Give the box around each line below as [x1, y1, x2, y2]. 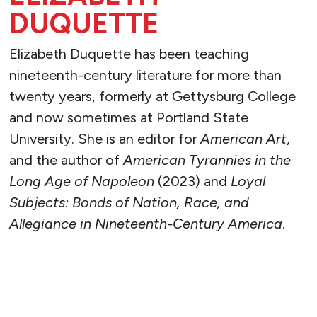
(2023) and [154, 173, 231, 190]
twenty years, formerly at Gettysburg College [8, 88, 296, 105]
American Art [200, 130, 287, 148]
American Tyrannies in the [122, 151, 291, 169]
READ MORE [26, 265, 97, 279]
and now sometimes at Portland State [8, 109, 248, 127]
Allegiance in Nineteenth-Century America [8, 215, 282, 233]
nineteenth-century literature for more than [8, 67, 282, 84]
